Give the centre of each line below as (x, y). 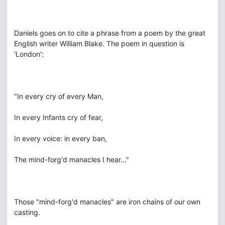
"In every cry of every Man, (59, 96)
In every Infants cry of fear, (59, 117)
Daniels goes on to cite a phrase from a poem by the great (110, 33)
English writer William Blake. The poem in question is (99, 43)
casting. (27, 212)
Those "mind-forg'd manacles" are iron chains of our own (107, 202)
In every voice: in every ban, (61, 138)
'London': (29, 54)
